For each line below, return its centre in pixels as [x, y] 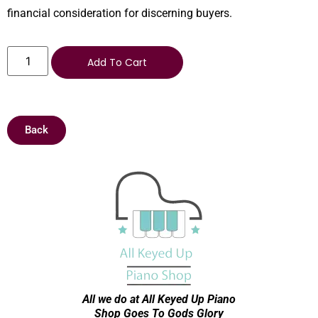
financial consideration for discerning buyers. [120, 13]
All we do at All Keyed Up [145, 300]
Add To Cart [117, 63]
